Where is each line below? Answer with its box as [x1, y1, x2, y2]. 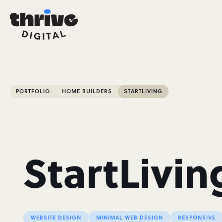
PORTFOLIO [16, 87, 50, 95]
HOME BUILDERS [62, 87, 112, 95]
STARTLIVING [124, 87, 163, 95]
